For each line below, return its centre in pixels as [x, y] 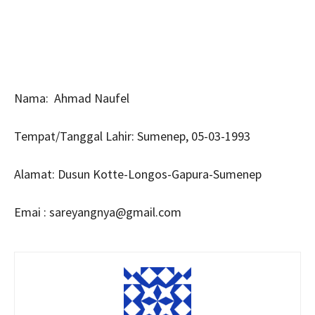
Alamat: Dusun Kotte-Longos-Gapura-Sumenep [138, 174]
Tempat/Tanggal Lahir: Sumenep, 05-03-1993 [132, 136]
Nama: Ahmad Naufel [72, 98]
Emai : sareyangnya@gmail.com [98, 212]
